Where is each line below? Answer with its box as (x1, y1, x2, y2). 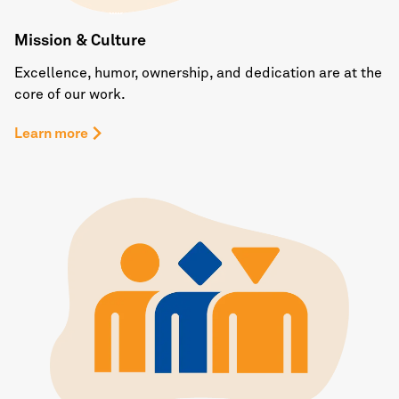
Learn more (14, 126, 88, 141)
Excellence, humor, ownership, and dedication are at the (14, 65, 382, 80)
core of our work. (14, 86, 126, 102)
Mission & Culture (14, 32, 146, 49)
